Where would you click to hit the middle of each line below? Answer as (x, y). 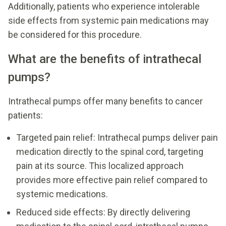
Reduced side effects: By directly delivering (103, 212)
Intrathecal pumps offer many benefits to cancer (105, 101)
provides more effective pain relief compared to (112, 180)
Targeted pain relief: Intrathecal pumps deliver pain (117, 137)
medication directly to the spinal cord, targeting (110, 151)
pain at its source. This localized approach (100, 165)
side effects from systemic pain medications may (108, 20)
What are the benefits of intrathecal (105, 59)
